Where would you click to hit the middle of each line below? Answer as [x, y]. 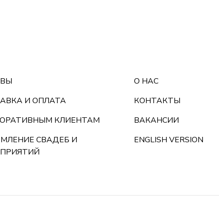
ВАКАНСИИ [156, 120]
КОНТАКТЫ [157, 101]
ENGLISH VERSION [169, 140]
